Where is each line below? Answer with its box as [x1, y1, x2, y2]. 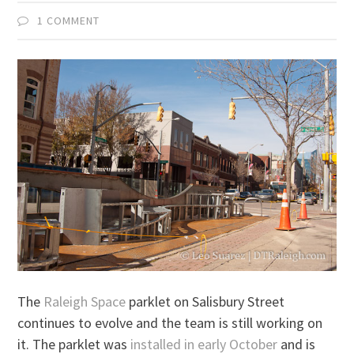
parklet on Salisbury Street [126, 292, 285, 311]
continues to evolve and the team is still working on [17, 313, 323, 332]
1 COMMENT [37, 13, 100, 28]
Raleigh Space [43, 292, 126, 311]
